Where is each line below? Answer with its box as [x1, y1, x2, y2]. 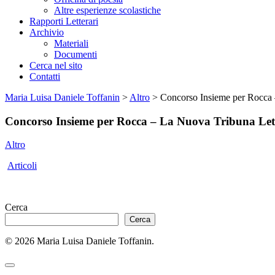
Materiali [54, 38, 88, 48]
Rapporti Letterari [29, 16, 98, 26]
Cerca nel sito [29, 60, 82, 71]
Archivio [29, 27, 64, 37]
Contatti [29, 71, 60, 82]
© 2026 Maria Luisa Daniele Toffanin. [5, 236, 154, 247]
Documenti [54, 49, 97, 60]
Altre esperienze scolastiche [54, 5, 161, 15]
